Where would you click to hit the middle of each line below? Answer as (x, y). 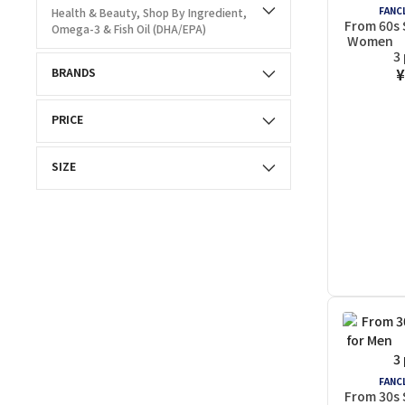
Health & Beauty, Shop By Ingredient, (97, 12)
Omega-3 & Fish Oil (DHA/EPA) (129, 28)
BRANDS (74, 72)
